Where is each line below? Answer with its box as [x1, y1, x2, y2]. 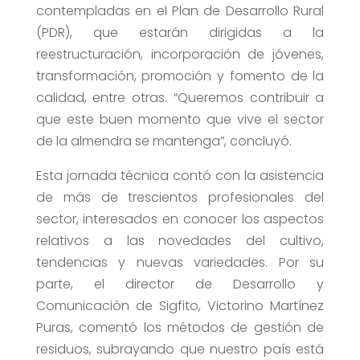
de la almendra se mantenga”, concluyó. [35, 132, 292, 151]
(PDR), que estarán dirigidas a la [35, 23, 325, 43]
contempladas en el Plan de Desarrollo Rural [35, 2, 325, 21]
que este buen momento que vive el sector [35, 110, 325, 129]
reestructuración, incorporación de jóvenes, [35, 45, 325, 64]
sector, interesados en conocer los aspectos [35, 210, 325, 229]
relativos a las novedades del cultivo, [35, 231, 325, 251]
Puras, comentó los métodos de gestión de [35, 318, 325, 337]
